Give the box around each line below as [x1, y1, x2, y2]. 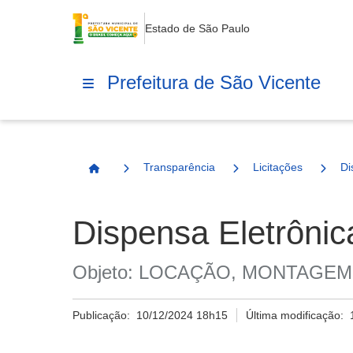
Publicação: [72, 309, 136, 321]
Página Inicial [93, 169, 166, 181]
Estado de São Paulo [144, 22, 250, 35]
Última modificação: [246, 309, 351, 321]
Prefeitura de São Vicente [107, 71, 321, 93]
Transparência [143, 161, 215, 173]
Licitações [253, 161, 303, 173]
